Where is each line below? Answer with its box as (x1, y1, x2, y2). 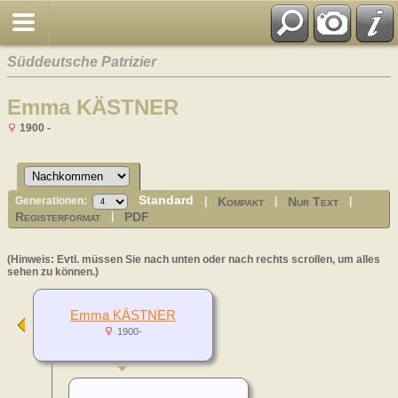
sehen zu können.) (7, 265, 99, 278)
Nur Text (288, 195, 339, 210)
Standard (139, 193, 195, 208)
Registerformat (15, 210, 101, 225)
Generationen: (15, 195, 93, 208)
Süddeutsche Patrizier (7, 53, 156, 69)
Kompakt (218, 195, 265, 210)
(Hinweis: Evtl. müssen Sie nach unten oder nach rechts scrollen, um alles (7, 252, 380, 266)
